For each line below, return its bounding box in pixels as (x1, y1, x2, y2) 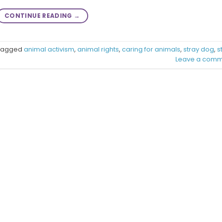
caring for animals (122, 45, 180, 54)
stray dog (183, 45, 214, 54)
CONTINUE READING (4, 11, 74, 20)
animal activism (24, 45, 74, 54)
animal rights (77, 45, 119, 54)
